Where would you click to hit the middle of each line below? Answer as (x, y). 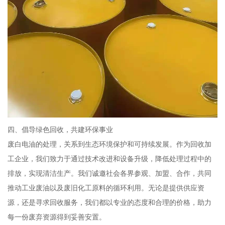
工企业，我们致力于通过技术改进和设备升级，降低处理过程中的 (109, 158)
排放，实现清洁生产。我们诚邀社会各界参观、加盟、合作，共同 (109, 173)
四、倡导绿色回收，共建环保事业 (60, 129)
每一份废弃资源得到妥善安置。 (57, 217)
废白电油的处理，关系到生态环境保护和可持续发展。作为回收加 (109, 144)
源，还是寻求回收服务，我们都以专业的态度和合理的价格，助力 (109, 202)
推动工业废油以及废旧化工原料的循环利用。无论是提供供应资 (106, 188)
